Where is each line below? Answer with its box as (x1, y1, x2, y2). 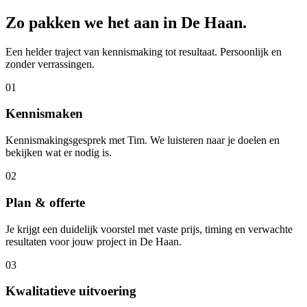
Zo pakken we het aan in (5, 13, 181, 32)
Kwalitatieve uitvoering (5, 284, 136, 299)
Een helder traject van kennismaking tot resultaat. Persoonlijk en (5, 45, 282, 58)
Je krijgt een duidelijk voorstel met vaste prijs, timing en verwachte (5, 223, 293, 235)
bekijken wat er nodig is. (5, 147, 112, 159)
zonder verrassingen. (5, 58, 95, 70)
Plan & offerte (5, 195, 85, 210)
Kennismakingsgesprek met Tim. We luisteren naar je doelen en (5, 134, 280, 147)
